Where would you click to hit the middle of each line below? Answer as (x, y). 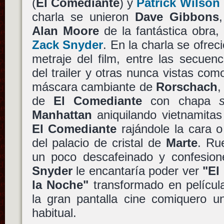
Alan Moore (65, 30)
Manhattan (62, 114)
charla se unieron (83, 16)
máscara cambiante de (94, 86)
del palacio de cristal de (99, 142)
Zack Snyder (67, 44)
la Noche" (60, 184)
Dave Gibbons (177, 16)
